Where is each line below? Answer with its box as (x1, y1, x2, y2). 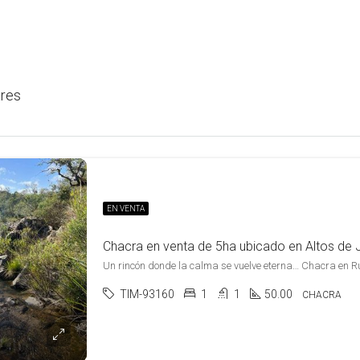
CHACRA (302, 289, 342, 301)
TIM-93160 (120, 288, 174, 301)
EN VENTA (107, 204, 145, 213)
